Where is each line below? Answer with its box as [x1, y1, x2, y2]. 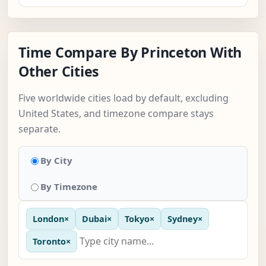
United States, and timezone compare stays [18, 107, 214, 121]
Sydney [167, 213, 198, 225]
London [33, 213, 64, 225]
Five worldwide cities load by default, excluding [18, 91, 229, 105]
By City [40, 154, 72, 167]
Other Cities [18, 62, 100, 81]
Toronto [33, 235, 66, 247]
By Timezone [40, 180, 97, 193]
